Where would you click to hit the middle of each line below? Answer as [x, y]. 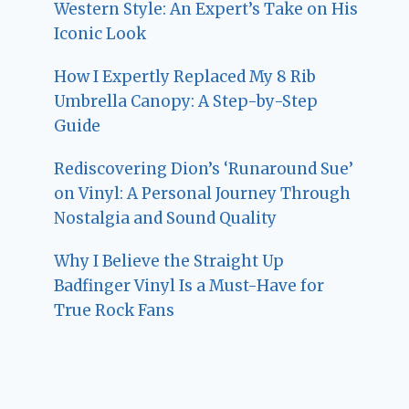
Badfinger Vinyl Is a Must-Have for [189, 285]
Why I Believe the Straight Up [169, 261]
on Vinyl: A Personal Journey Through [203, 193]
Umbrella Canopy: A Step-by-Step [186, 101]
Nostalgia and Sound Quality [166, 218]
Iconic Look [100, 33]
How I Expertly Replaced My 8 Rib [185, 76]
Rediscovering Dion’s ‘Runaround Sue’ [204, 168]
